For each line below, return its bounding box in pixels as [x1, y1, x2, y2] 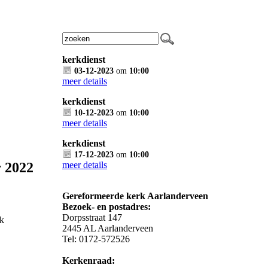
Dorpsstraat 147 [62, 212, 122, 223]
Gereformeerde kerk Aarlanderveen [62, 191, 208, 201]
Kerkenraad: [62, 255, 115, 266]
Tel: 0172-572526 [62, 234, 130, 244]
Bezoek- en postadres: [62, 202, 151, 212]
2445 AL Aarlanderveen [62, 223, 153, 233]
